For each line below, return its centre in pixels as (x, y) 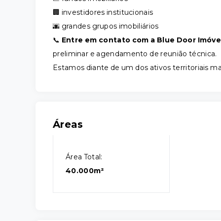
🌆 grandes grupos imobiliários (106, 26)
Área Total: (84, 157)
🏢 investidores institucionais (103, 12)
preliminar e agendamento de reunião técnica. (135, 54)
